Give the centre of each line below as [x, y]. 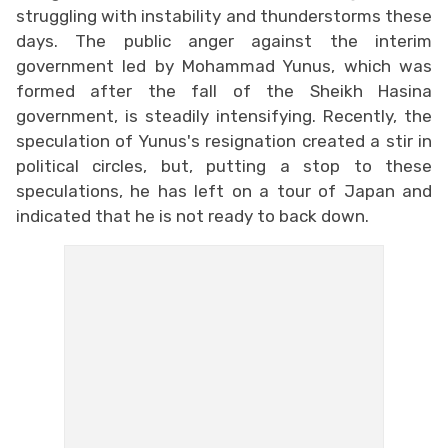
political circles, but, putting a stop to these [224, 165]
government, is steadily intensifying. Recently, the [224, 115]
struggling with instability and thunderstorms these [224, 15]
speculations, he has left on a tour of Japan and [224, 190]
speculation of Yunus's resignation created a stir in [224, 140]
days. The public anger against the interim [224, 40]
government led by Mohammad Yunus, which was [224, 65]
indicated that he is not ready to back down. [192, 215]
